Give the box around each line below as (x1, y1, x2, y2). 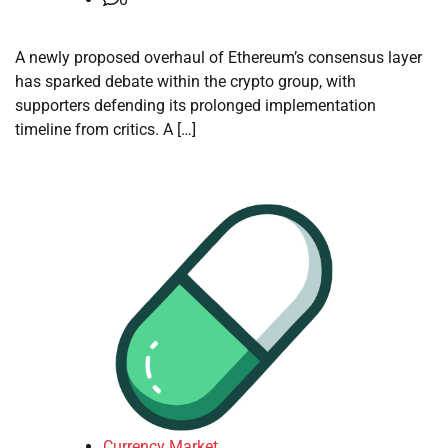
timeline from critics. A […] (15, 120, 196, 139)
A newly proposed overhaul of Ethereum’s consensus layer (15, 48, 422, 67)
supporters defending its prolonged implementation (15, 96, 376, 115)
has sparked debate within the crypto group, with (15, 72, 356, 91)
